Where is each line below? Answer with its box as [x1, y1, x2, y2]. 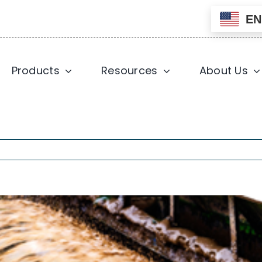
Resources [101, 63, 158, 78]
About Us [199, 63, 248, 78]
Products [11, 63, 60, 78]
